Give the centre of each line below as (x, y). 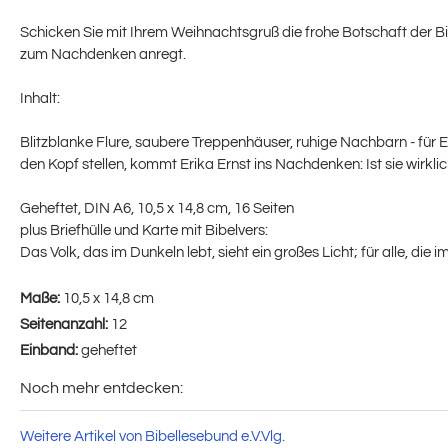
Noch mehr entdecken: (101, 388)
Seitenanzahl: (65, 325)
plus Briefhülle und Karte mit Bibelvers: (144, 231)
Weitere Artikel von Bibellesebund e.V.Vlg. (152, 437)
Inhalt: (40, 99)
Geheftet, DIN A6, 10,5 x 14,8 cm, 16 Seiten (157, 209)
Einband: (50, 351)
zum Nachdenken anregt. (103, 55)
